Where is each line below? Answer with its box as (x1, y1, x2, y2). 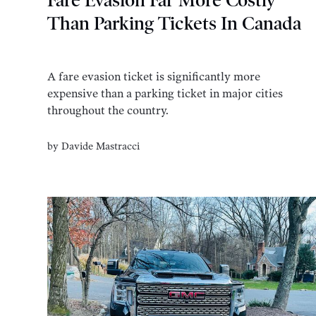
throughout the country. (47, 104, 169, 118)
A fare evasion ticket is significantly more (47, 70, 261, 84)
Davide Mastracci (61, 140, 140, 152)
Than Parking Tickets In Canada (47, 12, 302, 35)
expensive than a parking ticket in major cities (47, 87, 284, 101)
